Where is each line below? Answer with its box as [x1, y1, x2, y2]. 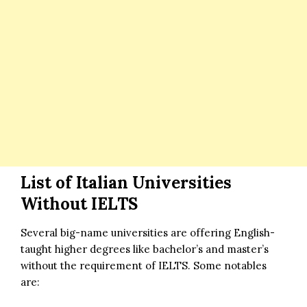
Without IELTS [21, 193, 138, 214]
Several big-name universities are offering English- [21, 225, 275, 239]
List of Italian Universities [21, 171, 232, 193]
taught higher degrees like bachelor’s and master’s [21, 242, 269, 256]
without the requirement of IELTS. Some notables [21, 258, 267, 272]
